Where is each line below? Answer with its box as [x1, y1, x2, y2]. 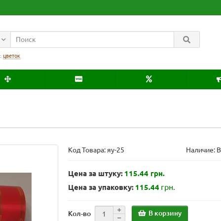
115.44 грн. [124, 169, 165, 178]
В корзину [148, 209, 182, 218]
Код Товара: [68, 146, 108, 154]
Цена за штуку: [68, 169, 123, 178]
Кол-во [68, 209, 91, 218]
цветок [3, 53, 20, 59]
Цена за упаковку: [68, 183, 134, 191]
